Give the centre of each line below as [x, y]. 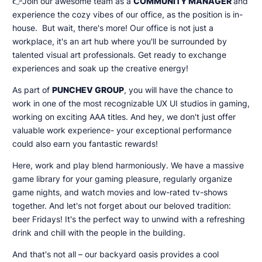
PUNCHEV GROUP [88, 90]
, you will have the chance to [178, 90]
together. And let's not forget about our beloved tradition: [121, 206]
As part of [32, 90]
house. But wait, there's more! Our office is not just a [113, 28]
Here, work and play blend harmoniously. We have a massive [128, 165]
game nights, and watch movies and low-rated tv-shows [120, 192]
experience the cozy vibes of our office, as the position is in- [127, 15]
